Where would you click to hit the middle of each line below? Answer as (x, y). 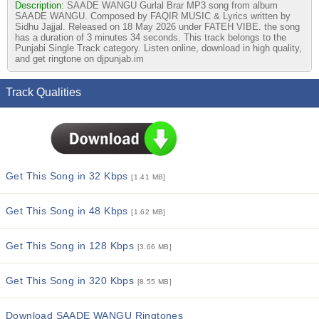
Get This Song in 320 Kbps (72, 281)
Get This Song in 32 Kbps (69, 176)
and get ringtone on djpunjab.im (79, 59)
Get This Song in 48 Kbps (69, 211)
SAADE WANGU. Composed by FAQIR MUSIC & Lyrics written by (153, 16)
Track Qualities (43, 92)
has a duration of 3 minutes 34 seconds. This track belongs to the (151, 37)
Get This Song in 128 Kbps (72, 246)
